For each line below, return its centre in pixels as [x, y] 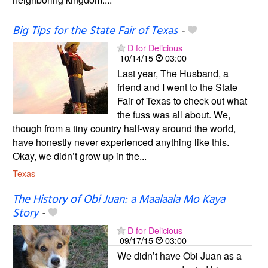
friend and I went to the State [177, 87]
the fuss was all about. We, [173, 115]
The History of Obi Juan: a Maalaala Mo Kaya [118, 200]
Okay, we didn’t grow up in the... [79, 156]
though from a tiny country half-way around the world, [124, 129]
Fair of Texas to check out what [182, 101]
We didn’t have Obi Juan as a [179, 256]
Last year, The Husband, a [173, 74]
